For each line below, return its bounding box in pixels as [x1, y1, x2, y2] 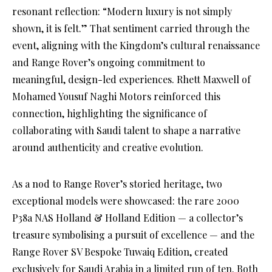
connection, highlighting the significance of [12, 106, 207, 120]
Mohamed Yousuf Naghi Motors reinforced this [12, 89, 220, 103]
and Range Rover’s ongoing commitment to [12, 55, 205, 69]
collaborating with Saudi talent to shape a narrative [12, 123, 240, 137]
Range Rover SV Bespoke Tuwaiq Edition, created [12, 245, 228, 258]
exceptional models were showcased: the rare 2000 [12, 194, 239, 207]
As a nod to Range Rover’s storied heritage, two [12, 177, 222, 190]
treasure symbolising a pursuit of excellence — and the [12, 228, 254, 241]
